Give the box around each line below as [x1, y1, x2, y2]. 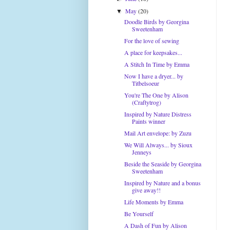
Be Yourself [124, 209, 154, 218]
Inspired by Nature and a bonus [124, 179, 201, 187]
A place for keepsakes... [124, 48, 182, 56]
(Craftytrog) [131, 98, 161, 106]
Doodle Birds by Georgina [124, 17, 189, 26]
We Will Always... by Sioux [124, 141, 193, 149]
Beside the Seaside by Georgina [124, 160, 201, 168]
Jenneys [131, 148, 151, 156]
